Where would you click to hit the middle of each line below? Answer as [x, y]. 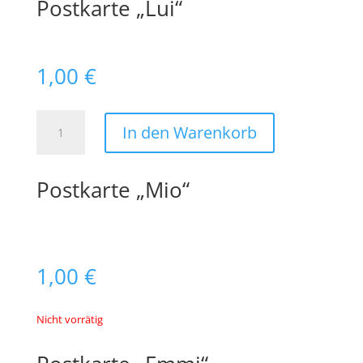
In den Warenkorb [189, 132]
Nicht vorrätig [69, 319]
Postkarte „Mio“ [113, 190]
